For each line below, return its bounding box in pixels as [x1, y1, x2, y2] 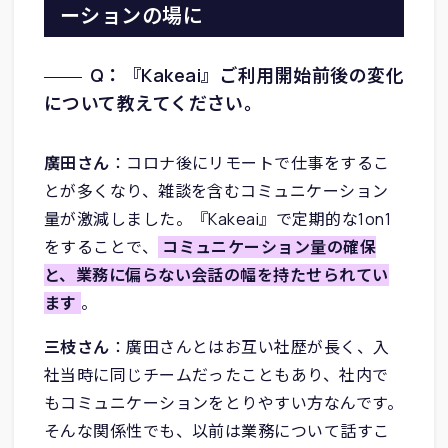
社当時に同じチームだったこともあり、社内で [43, 363, 389, 386]
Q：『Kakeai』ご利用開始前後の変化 [89, 62, 405, 87]
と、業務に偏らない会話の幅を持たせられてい [43, 263, 389, 286]
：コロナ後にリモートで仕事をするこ [109, 151, 390, 174]
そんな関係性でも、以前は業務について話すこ [43, 419, 390, 442]
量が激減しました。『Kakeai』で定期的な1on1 [43, 207, 392, 230]
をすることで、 [43, 235, 159, 258]
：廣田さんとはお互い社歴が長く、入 [109, 335, 390, 358]
